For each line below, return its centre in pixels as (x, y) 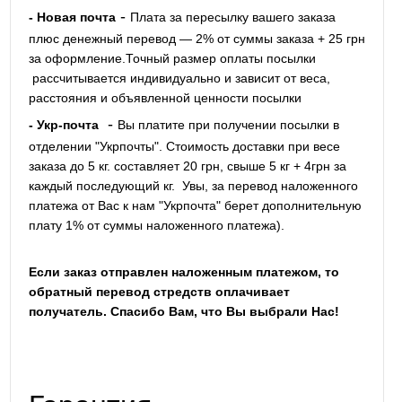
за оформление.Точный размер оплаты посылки (172, 59)
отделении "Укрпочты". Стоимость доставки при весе (184, 147)
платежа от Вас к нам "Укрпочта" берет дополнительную (195, 206)
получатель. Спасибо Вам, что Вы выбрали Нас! (184, 312)
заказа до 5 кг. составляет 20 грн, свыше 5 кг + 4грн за (187, 166)
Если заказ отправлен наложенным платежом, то (184, 272)
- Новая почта (72, 17)
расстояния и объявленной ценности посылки (165, 98)
